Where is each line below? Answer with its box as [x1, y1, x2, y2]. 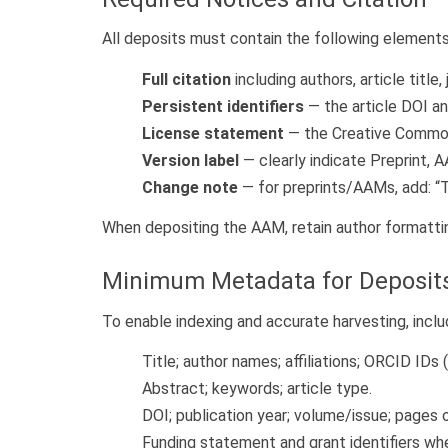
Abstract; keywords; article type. [142, 379, 372, 399]
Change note [142, 177, 238, 197]
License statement [142, 123, 284, 143]
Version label [142, 150, 239, 170]
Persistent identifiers [142, 96, 304, 116]
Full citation [142, 69, 231, 89]
